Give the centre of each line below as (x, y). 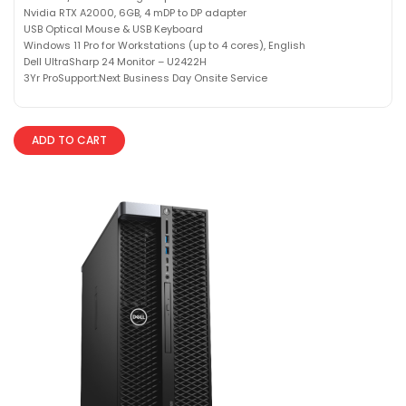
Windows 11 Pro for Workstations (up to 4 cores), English (164, 45)
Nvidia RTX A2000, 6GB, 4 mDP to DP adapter (135, 12)
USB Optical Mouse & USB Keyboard (113, 29)
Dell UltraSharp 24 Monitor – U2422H (115, 61)
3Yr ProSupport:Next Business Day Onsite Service (145, 77)
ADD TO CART (69, 140)
